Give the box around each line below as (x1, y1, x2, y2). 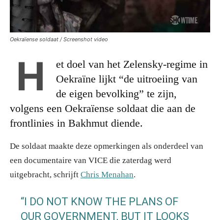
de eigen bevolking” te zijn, (56, 87, 177, 100)
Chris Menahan (81, 169, 134, 179)
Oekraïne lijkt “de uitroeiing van (56, 72, 197, 85)
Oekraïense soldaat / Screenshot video (10, 35, 108, 43)
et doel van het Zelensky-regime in (56, 57, 208, 70)
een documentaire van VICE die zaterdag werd (10, 155, 171, 165)
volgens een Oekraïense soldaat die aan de (10, 102, 195, 114)
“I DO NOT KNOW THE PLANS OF (20, 195, 178, 208)
